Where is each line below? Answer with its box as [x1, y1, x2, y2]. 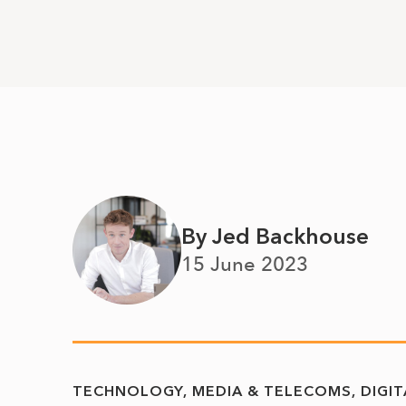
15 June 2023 [181, 252, 308, 275]
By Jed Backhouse [181, 223, 369, 249]
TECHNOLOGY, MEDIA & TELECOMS [72, 382, 352, 400]
